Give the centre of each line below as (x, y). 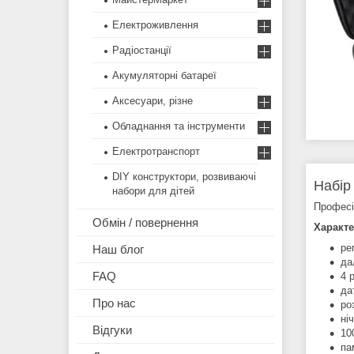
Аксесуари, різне (153, 101)
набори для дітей (153, 191)
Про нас (114, 303)
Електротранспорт (156, 152)
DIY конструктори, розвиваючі (184, 177)
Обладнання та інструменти (179, 126)
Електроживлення (155, 25)
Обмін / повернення (145, 223)
